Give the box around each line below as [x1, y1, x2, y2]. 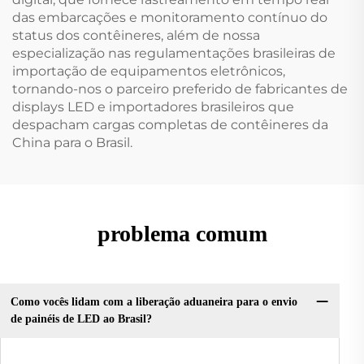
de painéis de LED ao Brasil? [10, 313, 152, 326]
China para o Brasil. [12, 134, 132, 150]
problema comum [97, 220, 267, 246]
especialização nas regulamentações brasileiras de [12, 45, 336, 61]
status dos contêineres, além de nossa [12, 27, 260, 43]
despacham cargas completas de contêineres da [12, 116, 328, 132]
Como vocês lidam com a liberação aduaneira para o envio [10, 296, 297, 309]
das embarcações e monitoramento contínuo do [12, 9, 327, 25]
